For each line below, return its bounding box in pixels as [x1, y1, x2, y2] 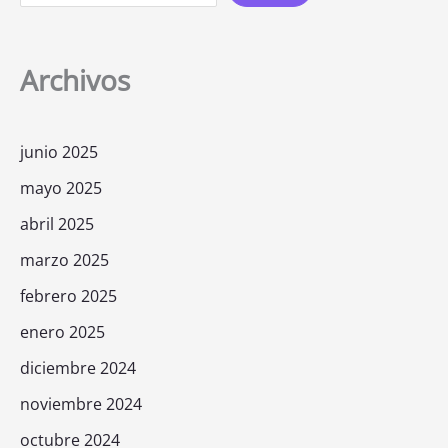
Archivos [20, 60, 130, 99]
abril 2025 [20, 212, 94, 235]
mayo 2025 [20, 176, 102, 199]
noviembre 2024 [20, 392, 142, 415]
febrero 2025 [20, 284, 117, 307]
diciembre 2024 [20, 356, 136, 379]
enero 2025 [20, 320, 105, 343]
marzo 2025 [20, 248, 109, 271]
